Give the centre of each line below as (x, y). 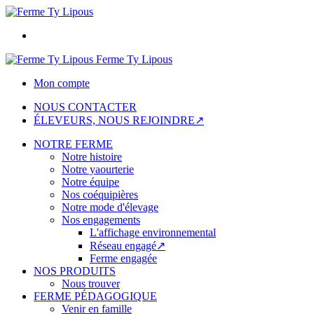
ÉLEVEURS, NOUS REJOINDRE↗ (119, 120)
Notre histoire (92, 157)
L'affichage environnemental (153, 232)
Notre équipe (90, 182)
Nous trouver (91, 284)
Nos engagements (101, 220)
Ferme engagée (123, 258)
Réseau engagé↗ (128, 246)
